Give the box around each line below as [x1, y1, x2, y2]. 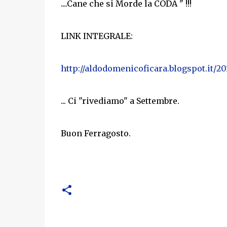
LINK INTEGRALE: [60, 31, 133, 41]
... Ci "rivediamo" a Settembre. [60, 96, 179, 106]
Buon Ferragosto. [60, 128, 131, 138]
